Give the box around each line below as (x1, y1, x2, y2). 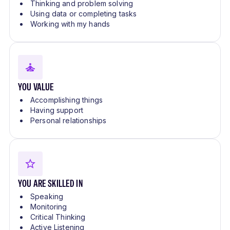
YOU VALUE (18, 81, 54, 94)
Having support (30, 106, 84, 115)
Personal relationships (30, 116, 107, 125)
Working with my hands (30, 20, 110, 29)
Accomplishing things (30, 95, 103, 105)
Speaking (30, 192, 64, 201)
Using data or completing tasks (30, 9, 137, 18)
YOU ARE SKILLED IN (18, 177, 83, 190)
